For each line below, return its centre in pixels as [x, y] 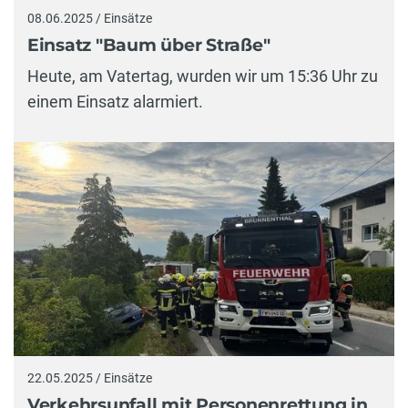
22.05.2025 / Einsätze [90, 377]
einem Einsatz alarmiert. [115, 101]
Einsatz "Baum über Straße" [149, 46]
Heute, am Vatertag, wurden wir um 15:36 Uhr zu [203, 76]
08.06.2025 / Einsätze [90, 18]
